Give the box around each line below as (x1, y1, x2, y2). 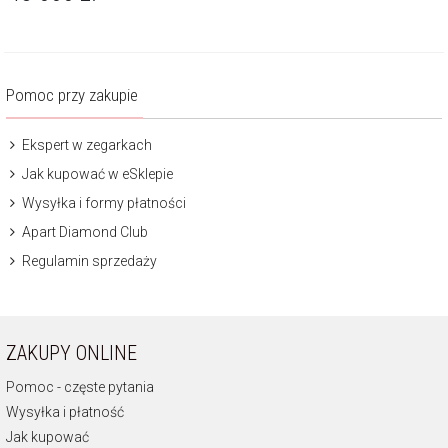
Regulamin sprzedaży (19, 252, 157, 269)
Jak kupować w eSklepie (19, 165, 173, 182)
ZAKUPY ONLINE (6, 340, 137, 365)
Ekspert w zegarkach (19, 136, 152, 153)
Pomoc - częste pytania (6, 378, 154, 395)
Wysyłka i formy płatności (19, 194, 186, 211)
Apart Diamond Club (19, 223, 148, 240)
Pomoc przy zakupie (6, 84, 138, 105)
